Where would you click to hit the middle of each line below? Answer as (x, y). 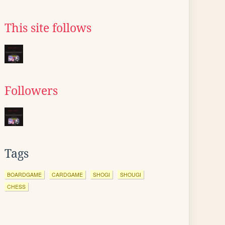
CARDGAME (67, 175)
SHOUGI (131, 175)
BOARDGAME (24, 175)
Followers (31, 91)
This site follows (48, 28)
